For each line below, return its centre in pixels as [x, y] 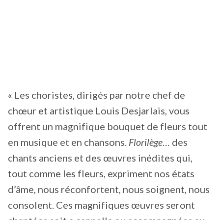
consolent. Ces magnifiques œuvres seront [101, 205]
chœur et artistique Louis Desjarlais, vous [99, 110]
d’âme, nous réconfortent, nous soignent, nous [109, 189]
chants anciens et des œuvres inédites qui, [100, 157]
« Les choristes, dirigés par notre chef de [96, 95]
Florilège [145, 142]
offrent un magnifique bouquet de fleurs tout [108, 126]
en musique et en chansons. [67, 142]
